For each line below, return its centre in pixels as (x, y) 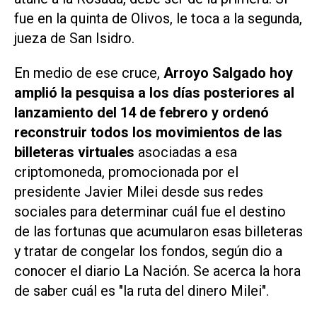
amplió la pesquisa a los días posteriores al (154, 93)
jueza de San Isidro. (76, 39)
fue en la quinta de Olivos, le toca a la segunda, (158, 19)
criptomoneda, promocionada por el (126, 172)
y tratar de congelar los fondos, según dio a (148, 252)
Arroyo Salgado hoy (226, 73)
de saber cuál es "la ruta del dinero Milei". (143, 291)
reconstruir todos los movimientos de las (148, 133)
